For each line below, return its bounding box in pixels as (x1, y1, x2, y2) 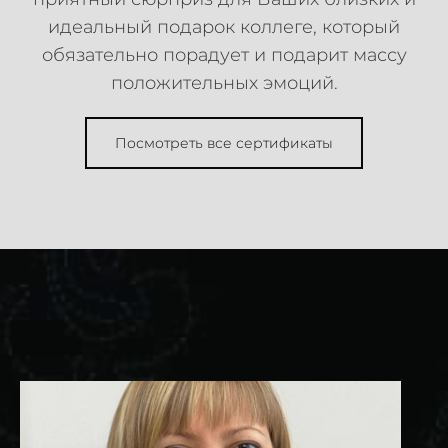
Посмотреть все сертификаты (115, 134, 333, 153)
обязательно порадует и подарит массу (41, 44, 407, 67)
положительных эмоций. (110, 72, 338, 95)
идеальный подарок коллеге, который (48, 16, 400, 39)
